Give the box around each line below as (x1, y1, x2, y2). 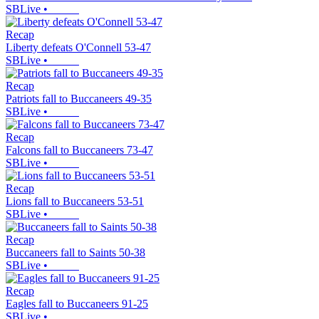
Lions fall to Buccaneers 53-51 (6, 195, 144, 208)
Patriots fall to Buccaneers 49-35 (6, 93, 152, 105)
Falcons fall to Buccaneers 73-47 (6, 144, 153, 157)
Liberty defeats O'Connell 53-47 (6, 41, 151, 54)
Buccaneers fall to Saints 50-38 (6, 246, 145, 259)
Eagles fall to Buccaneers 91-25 (6, 298, 148, 310)
